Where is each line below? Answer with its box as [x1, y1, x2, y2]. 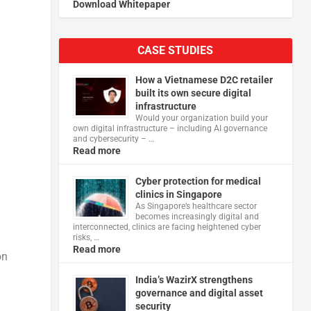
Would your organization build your [135, 112, 268, 123]
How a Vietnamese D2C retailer [135, 74, 273, 85]
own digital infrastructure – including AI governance [72, 123, 267, 133]
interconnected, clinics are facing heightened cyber [72, 221, 261, 232]
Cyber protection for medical [135, 175, 261, 187]
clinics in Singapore [135, 188, 222, 200]
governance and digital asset [135, 287, 263, 299]
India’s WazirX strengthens [135, 274, 253, 285]
